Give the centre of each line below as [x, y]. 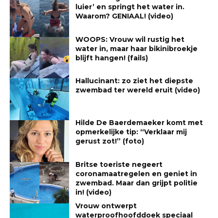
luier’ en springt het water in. [130, 7]
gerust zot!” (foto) [110, 141]
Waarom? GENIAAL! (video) [125, 16]
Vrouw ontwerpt [106, 206]
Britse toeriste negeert [119, 164]
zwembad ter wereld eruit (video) [138, 90]
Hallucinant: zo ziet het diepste [135, 81]
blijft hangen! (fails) [112, 58]
